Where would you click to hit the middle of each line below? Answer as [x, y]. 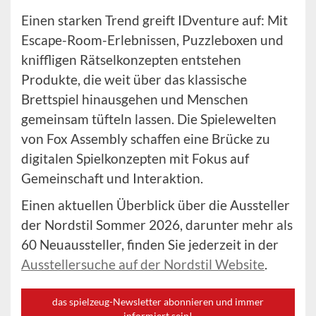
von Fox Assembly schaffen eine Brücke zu [146, 139]
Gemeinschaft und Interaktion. [112, 178]
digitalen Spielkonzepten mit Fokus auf [135, 159]
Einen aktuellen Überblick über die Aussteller [156, 205]
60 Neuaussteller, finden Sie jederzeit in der [150, 245]
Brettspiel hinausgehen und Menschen [135, 99]
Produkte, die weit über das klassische [134, 80]
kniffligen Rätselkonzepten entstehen [131, 60]
